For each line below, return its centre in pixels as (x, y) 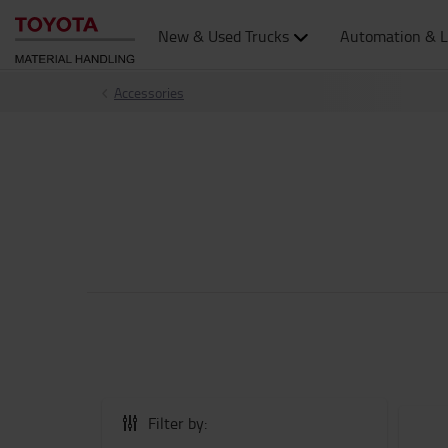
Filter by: (177, 423)
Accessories (149, 92)
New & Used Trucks (223, 36)
